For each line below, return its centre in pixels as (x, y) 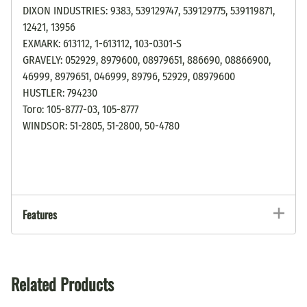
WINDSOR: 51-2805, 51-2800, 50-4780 (101, 125)
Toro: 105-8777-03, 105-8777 (81, 109)
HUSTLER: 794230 (60, 93)
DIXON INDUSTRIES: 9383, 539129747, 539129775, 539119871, (149, 10)
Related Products (62, 283)
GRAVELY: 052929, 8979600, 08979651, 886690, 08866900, (147, 60)
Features (40, 214)
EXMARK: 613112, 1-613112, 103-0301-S (102, 43)
